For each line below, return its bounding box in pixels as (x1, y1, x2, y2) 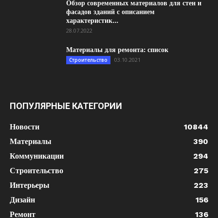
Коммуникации (10, 151, 64, 161)
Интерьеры (10, 181, 50, 190)
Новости (10, 122, 39, 131)
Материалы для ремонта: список (66, 46, 168, 54)
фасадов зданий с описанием (66, 8, 155, 16)
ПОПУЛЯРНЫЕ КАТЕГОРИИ (10, 101, 122, 111)
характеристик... (66, 17, 118, 24)
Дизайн (10, 195, 35, 204)
